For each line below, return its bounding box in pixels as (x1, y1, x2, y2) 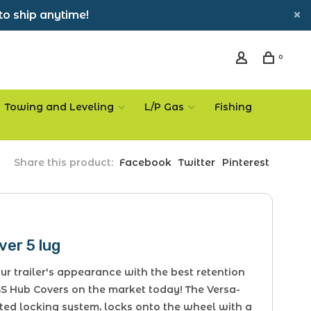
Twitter (178, 156, 215, 169)
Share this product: (14, 156, 113, 169)
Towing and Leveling (5, 101, 114, 113)
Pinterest (222, 156, 269, 169)
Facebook (119, 156, 171, 169)
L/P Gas (144, 101, 184, 113)
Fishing (215, 101, 252, 113)
